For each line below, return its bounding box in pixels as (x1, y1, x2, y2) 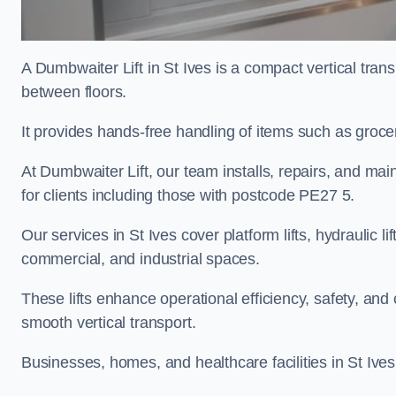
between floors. (21, 83, 127, 101)
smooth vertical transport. (21, 314, 201, 331)
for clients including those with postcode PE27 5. (21, 187, 355, 204)
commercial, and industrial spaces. (21, 250, 264, 268)
